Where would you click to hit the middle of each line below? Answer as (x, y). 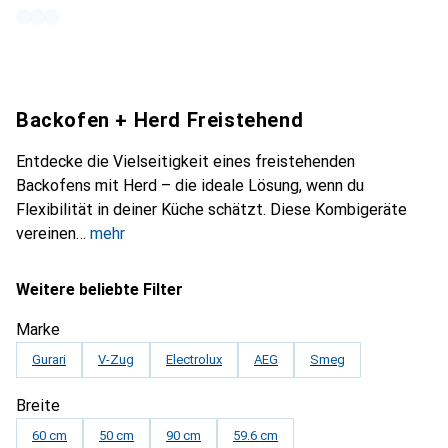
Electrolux (194, 359)
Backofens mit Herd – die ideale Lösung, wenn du (190, 185)
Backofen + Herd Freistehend (160, 120)
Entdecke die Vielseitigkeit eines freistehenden (185, 161)
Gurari (49, 359)
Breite (38, 405)
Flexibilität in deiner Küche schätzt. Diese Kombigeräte (211, 209)
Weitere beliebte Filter (99, 289)
